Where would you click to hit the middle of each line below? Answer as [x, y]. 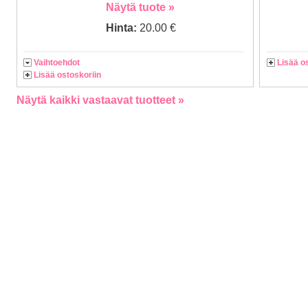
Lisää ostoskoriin [67, 75]
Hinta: [123, 28]
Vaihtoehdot [57, 63]
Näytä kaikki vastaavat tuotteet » [100, 100]
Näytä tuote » [140, 7]
